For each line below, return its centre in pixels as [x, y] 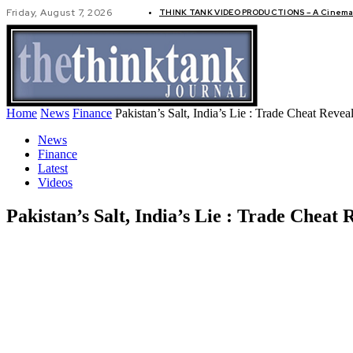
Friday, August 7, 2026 [59, 13]
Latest [53, 168]
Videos [55, 182]
